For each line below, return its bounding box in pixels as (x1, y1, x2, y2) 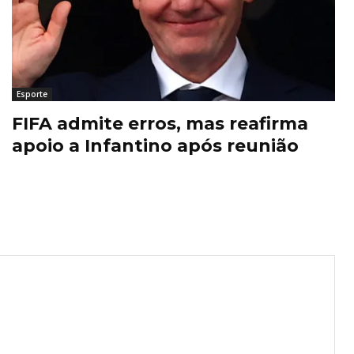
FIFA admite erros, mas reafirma (12, 113, 308, 135)
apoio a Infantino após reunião (12, 135, 299, 157)
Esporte (17, 88, 47, 100)
